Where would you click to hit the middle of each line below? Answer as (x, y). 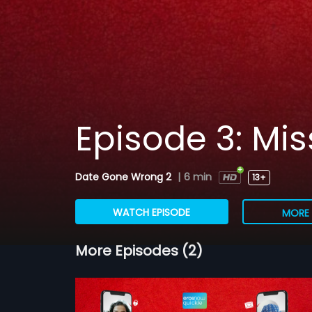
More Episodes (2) (139, 250)
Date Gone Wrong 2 (124, 177)
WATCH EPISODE (152, 212)
